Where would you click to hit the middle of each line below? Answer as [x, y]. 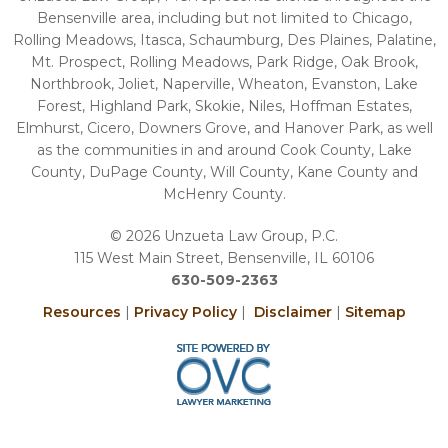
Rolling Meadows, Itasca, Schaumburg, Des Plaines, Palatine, [224, 39]
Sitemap [375, 311]
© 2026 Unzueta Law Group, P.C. [224, 235]
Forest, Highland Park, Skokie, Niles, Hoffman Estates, [224, 105]
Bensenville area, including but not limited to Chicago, [224, 17]
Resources [81, 311]
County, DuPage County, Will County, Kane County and [224, 171]
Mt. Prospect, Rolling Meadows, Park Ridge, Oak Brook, [224, 61]
